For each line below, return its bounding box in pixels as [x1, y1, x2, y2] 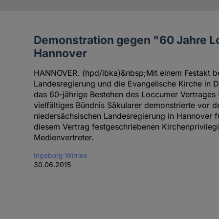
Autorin [19, 60, 53, 72]
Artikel [19, 35, 49, 46]
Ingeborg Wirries [33, 151, 87, 160]
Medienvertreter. [33, 132, 94, 143]
